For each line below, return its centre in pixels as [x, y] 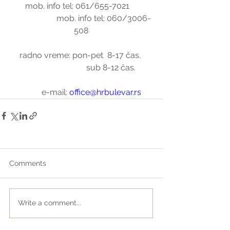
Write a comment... [50, 203]
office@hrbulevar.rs [105, 92]
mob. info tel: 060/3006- [81, 18]
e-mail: [55, 92]
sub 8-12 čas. [111, 67]
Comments [28, 163]
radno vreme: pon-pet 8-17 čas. [81, 55]
